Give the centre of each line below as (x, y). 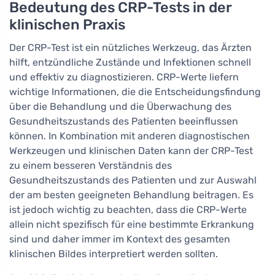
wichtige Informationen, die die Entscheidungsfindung (135, 92)
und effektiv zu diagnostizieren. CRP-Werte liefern (124, 77)
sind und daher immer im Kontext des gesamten (120, 239)
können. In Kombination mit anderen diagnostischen (130, 136)
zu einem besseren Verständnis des (91, 166)
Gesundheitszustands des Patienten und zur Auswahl (133, 180)
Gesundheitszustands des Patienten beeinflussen (124, 122)
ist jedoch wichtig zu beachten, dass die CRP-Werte (128, 210)
